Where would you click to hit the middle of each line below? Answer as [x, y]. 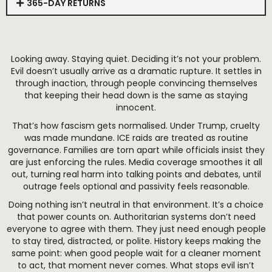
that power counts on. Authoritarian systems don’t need [136, 217]
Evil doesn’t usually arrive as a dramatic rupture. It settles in [136, 71]
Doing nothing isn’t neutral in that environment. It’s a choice [136, 205]
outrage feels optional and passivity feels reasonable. [136, 186]
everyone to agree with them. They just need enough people [136, 229]
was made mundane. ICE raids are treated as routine [136, 138]
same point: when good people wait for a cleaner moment [136, 253]
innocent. [136, 107]
